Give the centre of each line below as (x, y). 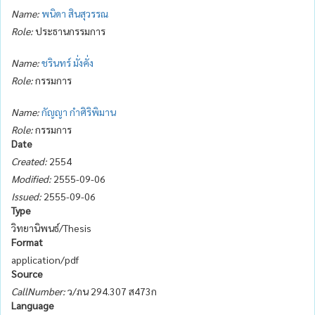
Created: (29, 161)
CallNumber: (38, 291)
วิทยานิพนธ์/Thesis (51, 227)
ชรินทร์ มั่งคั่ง (67, 62)
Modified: (31, 178)
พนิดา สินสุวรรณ (75, 13)
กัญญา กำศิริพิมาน (79, 111)
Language (33, 305)
